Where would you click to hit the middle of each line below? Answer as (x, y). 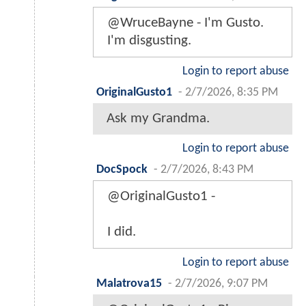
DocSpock (122, 169)
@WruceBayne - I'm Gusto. (185, 23)
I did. (122, 232)
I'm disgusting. (149, 40)
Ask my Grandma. (158, 118)
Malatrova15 (129, 283)
